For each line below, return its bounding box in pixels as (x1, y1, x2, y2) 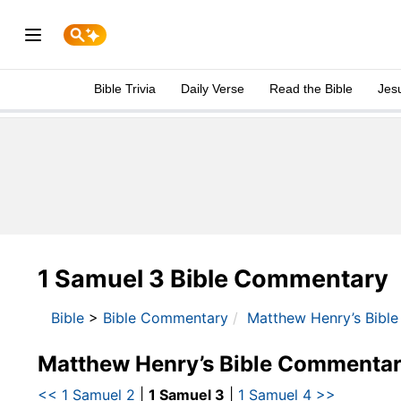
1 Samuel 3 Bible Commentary (38, 264, 388, 294)
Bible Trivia (94, 81, 156, 96)
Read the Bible (269, 81, 353, 96)
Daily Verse (181, 81, 244, 96)
